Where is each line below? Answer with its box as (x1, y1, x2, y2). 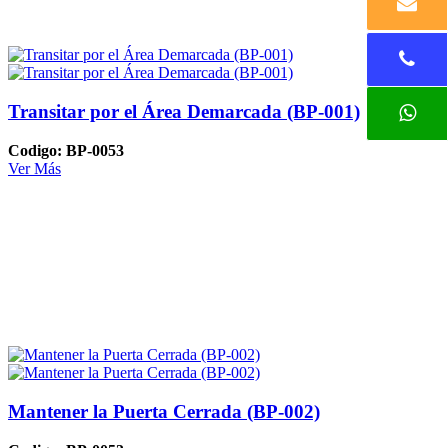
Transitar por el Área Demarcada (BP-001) (8, 101, 360, 123)
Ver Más (8, 159, 61, 177)
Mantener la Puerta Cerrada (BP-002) (8, 401, 320, 423)
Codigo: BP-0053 (8, 141, 124, 159)
